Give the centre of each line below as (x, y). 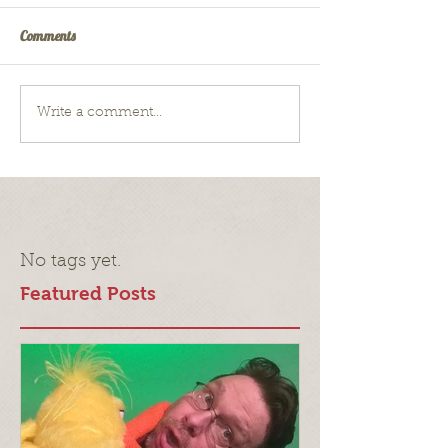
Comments (47, 35)
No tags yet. (70, 261)
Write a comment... (99, 113)
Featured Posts (88, 293)
